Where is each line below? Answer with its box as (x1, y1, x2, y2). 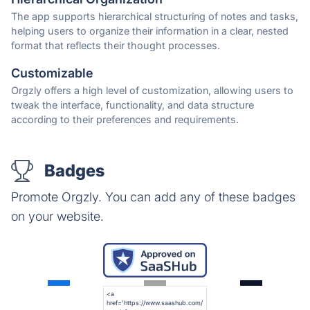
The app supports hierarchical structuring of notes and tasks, (11, 10, 298, 23)
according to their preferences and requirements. (11, 113, 239, 126)
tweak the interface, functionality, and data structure (11, 99, 254, 111)
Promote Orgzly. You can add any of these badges (11, 190, 295, 205)
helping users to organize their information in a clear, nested (11, 25, 289, 37)
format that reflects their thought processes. (11, 39, 220, 52)
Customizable (11, 66, 93, 81)
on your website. (11, 209, 104, 224)
